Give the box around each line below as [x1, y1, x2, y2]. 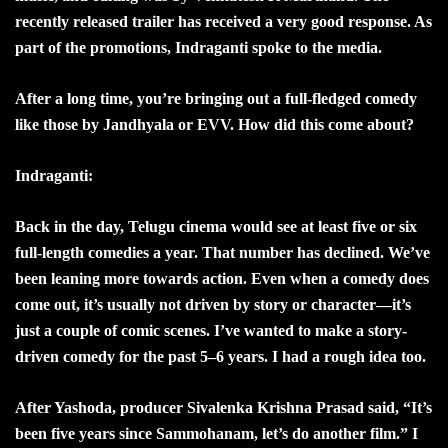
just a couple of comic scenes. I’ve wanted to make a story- [15, 321, 407, 339]
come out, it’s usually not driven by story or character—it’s [15, 295, 411, 313]
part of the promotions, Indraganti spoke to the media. [15, 38, 382, 56]
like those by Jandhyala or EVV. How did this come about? [15, 115, 414, 133]
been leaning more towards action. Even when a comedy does [15, 269, 429, 287]
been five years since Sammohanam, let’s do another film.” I [15, 424, 418, 442]
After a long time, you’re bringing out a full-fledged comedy [15, 89, 417, 107]
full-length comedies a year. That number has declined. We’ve [15, 243, 430, 261]
